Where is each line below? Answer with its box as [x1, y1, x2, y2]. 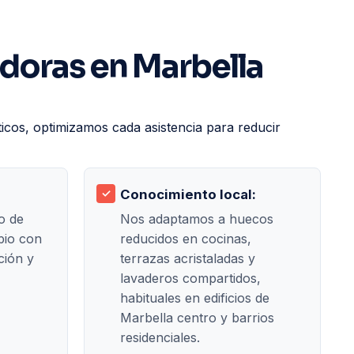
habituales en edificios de [120, 289, 269, 306]
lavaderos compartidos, [120, 269, 261, 286]
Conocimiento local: [120, 186, 256, 202]
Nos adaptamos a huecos [120, 210, 273, 227]
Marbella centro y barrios [120, 309, 274, 326]
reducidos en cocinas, [120, 230, 251, 247]
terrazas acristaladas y [120, 250, 255, 266]
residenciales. [120, 329, 200, 345]
